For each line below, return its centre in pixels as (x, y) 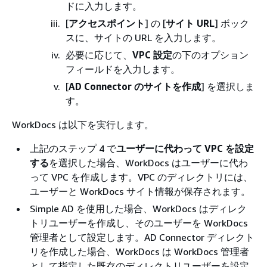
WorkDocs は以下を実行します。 (83, 125)
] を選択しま (228, 86)
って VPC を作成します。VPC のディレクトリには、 (141, 177)
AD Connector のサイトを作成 (135, 86)
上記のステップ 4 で (73, 148)
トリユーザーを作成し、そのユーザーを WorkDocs (139, 223)
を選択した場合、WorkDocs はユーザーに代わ (148, 163)
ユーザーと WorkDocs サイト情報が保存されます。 (140, 191)
